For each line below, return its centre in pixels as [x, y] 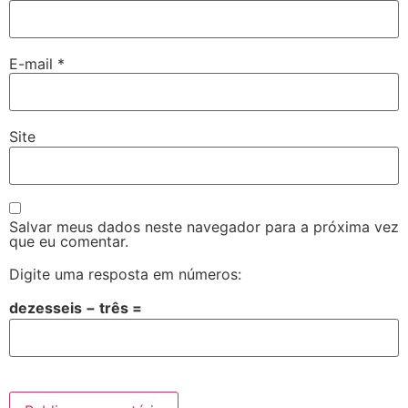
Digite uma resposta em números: [125, 274]
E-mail [33, 63]
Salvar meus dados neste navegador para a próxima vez [204, 226]
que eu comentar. [69, 241]
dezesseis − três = [76, 307]
